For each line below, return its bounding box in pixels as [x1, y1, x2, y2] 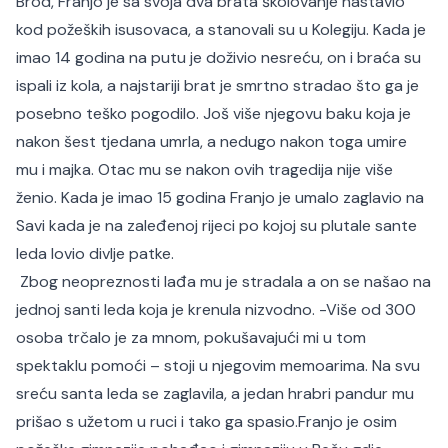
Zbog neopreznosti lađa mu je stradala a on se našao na [16, 271, 431, 292]
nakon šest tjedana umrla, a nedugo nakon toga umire [16, 131, 407, 152]
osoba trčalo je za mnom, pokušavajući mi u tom [16, 327, 366, 348]
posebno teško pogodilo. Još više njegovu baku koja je [16, 103, 411, 124]
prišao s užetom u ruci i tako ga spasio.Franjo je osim [16, 411, 397, 432]
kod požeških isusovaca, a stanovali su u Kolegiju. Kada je [16, 19, 426, 40]
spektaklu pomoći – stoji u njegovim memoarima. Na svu [16, 355, 420, 376]
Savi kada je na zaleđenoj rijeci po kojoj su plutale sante [16, 215, 417, 236]
